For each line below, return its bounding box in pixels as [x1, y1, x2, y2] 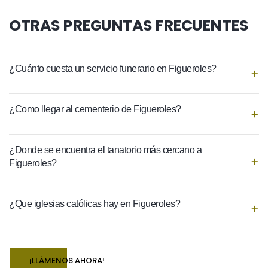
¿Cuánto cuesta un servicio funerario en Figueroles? [9, 63, 217, 74]
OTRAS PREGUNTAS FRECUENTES [9, 14, 248, 36]
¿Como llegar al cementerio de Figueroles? [9, 104, 181, 115]
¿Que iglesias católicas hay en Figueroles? [9, 199, 180, 209]
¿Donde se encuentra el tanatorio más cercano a [9, 145, 202, 156]
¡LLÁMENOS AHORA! [29, 255, 105, 267]
